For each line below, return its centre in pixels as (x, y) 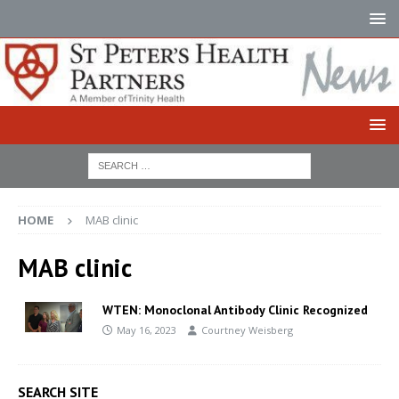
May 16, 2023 (147, 330)
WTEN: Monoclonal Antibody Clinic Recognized (235, 309)
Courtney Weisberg (247, 330)
